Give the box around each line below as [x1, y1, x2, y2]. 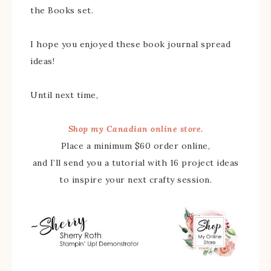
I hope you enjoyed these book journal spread [30, 39, 230, 50]
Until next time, [30, 90, 98, 100]
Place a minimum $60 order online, [60, 140, 211, 151]
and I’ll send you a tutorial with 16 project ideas [32, 157, 239, 168]
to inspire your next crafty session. [59, 174, 212, 185]
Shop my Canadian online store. [68, 123, 203, 134]
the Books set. [30, 5, 93, 16]
